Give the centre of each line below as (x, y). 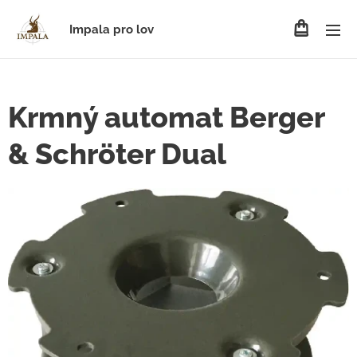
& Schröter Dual (117, 154)
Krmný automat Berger (166, 117)
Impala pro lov (112, 29)
